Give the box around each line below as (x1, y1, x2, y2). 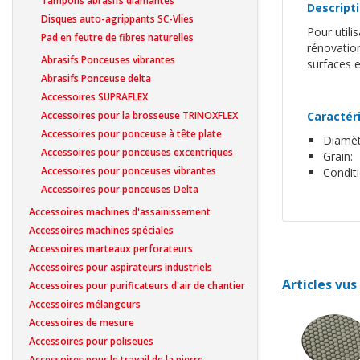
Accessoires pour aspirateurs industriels (29, 260, 212, 274)
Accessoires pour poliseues (29, 333, 153, 348)
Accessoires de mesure (29, 315, 134, 329)
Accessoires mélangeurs (29, 297, 141, 311)
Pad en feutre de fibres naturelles (41, 30, 194, 44)
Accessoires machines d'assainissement (29, 204, 211, 219)
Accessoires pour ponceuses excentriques (41, 145, 233, 159)
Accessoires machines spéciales (29, 223, 174, 237)
